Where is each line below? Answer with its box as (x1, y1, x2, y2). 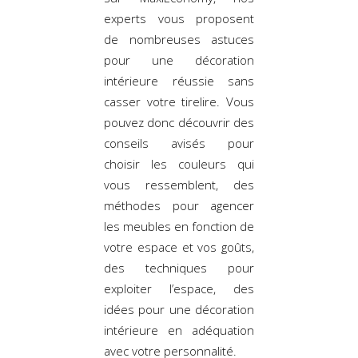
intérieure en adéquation (104, 321, 254, 338)
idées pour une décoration (104, 300, 254, 317)
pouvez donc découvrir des (104, 113, 254, 130)
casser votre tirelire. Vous (104, 93, 254, 109)
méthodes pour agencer (104, 197, 254, 213)
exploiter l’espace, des (104, 280, 254, 296)
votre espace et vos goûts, (104, 238, 254, 255)
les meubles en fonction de (104, 217, 254, 234)
